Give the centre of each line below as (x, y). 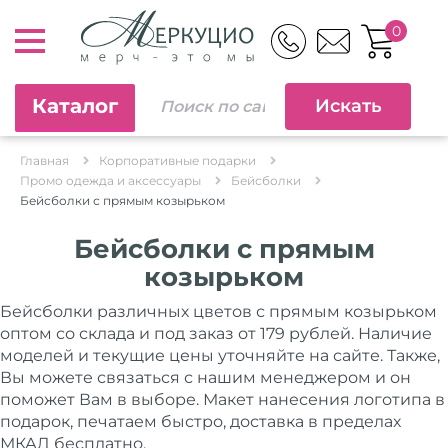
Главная (44, 160)
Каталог (75, 105)
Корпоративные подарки (177, 160)
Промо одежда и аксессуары (110, 180)
